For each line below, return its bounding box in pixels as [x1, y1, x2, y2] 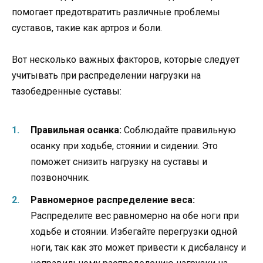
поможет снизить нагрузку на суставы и [31, 156, 207, 167]
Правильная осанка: [31, 124, 122, 136]
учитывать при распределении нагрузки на [12, 70, 201, 82]
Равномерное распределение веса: [31, 194, 195, 205]
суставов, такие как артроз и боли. [12, 22, 162, 34]
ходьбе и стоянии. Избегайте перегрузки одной [31, 225, 237, 237]
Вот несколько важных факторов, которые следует [12, 54, 240, 66]
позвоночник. [31, 171, 90, 183]
